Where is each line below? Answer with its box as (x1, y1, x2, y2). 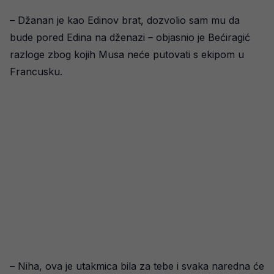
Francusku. (10, 65, 62, 78)
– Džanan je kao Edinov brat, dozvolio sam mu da (10, 14, 240, 26)
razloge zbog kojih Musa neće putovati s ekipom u (10, 48, 244, 61)
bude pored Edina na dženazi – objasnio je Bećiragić (10, 31, 250, 43)
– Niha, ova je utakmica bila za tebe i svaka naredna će (10, 260, 264, 272)
